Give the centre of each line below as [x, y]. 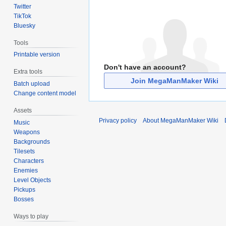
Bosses [24, 199]
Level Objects [33, 180]
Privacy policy [118, 121]
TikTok [23, 16]
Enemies [26, 170]
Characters [29, 161]
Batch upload [32, 84]
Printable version [37, 55]
